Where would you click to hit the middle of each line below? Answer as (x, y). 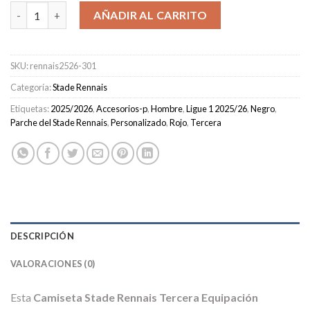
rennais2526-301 (63, 66)
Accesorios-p (122, 109)
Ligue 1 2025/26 (217, 109)
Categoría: (31, 88)
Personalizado (138, 123)
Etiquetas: (30, 109)
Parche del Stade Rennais (59, 123)
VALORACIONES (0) (53, 264)
